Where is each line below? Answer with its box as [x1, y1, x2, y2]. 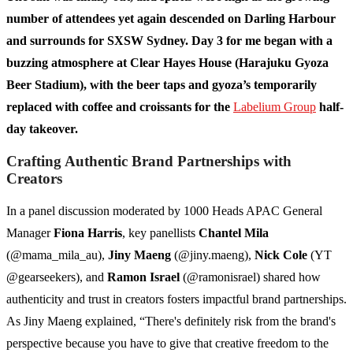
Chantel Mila [199, 226, 269, 240]
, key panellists [122, 226, 199, 240]
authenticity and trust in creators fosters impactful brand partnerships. [6, 292, 347, 307]
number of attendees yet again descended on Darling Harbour [6, 12, 336, 26]
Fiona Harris [54, 226, 122, 240]
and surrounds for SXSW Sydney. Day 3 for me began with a [6, 34, 333, 48]
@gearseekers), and [6, 270, 107, 284]
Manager [6, 226, 54, 240]
